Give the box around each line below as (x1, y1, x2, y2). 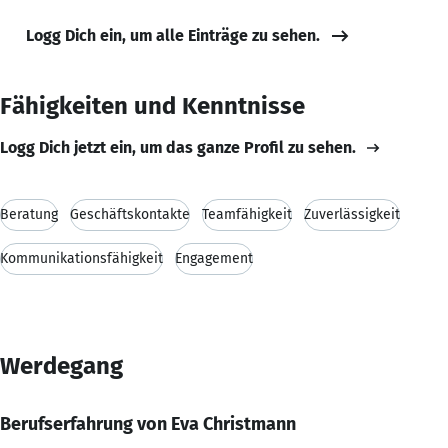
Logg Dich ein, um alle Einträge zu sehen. (26, 25, 320, 45)
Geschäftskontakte (70, 205, 190, 223)
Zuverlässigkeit (304, 205, 400, 223)
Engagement (175, 249, 253, 267)
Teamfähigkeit (202, 205, 292, 223)
